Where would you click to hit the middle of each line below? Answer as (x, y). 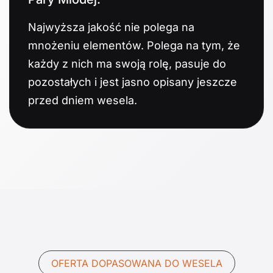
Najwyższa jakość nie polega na (111, 27)
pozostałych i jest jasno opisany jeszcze (133, 82)
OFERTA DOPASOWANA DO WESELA (136, 263)
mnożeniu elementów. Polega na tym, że (134, 45)
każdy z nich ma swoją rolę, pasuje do (127, 63)
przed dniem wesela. (83, 100)
